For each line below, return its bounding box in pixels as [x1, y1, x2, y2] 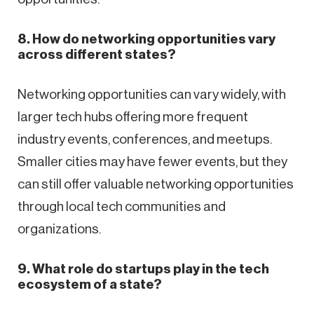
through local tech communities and [18, 199, 226, 213]
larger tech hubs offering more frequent [18, 109, 248, 123]
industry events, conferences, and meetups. [18, 132, 272, 146]
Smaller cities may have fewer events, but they [18, 154, 287, 168]
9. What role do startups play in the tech [18, 261, 269, 275]
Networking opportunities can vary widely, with [18, 87, 286, 101]
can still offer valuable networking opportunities [18, 177, 294, 191]
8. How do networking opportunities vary [18, 32, 275, 46]
